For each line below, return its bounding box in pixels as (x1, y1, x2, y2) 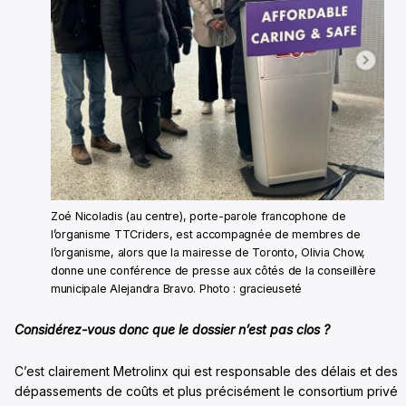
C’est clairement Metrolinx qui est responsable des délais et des (14, 362, 398, 379)
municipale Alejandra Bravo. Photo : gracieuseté (51, 281, 303, 295)
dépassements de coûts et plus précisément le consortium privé (14, 382, 398, 399)
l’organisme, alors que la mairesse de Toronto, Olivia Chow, (51, 245, 366, 259)
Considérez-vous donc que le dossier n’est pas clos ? (14, 321, 330, 337)
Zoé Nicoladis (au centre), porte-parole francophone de (51, 208, 346, 223)
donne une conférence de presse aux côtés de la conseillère (51, 263, 376, 277)
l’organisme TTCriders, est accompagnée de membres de (51, 227, 361, 241)
